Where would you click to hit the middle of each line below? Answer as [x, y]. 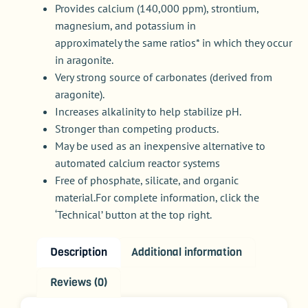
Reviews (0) [79, 282]
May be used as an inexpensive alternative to [160, 146]
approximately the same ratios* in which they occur [174, 43]
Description [79, 252]
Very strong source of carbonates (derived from [164, 77]
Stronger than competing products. [137, 129]
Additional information [186, 252]
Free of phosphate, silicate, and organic [147, 180]
